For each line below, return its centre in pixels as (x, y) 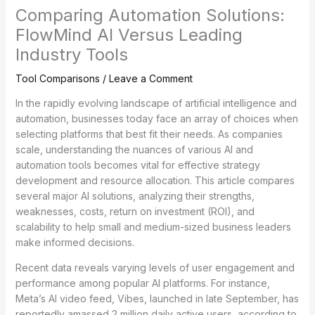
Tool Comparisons (57, 78)
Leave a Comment (150, 78)
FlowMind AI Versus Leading (129, 34)
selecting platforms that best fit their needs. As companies (149, 134)
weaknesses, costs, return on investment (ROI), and (135, 211)
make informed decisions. (75, 242)
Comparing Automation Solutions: (150, 15)
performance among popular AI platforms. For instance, (142, 283)
